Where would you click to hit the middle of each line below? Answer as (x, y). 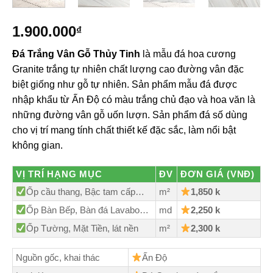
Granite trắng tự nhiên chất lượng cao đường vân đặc (128, 69)
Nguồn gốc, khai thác (58, 257)
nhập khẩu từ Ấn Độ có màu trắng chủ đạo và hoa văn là (134, 100)
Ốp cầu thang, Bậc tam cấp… (86, 191)
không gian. (37, 146)
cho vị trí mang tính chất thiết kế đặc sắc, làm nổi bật (124, 130)
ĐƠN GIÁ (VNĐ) (218, 174)
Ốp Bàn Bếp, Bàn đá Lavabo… (88, 210)
